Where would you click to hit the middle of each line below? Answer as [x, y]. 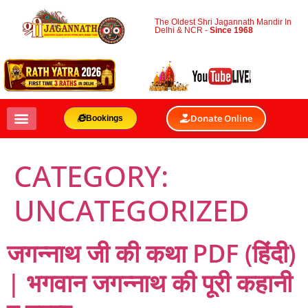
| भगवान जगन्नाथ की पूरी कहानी [150, 283]
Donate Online [222, 118]
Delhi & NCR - [183, 31]
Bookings [104, 119]
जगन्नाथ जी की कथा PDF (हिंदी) [151, 253]
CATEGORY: [91, 175]
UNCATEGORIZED [132, 210]
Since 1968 [232, 31]
